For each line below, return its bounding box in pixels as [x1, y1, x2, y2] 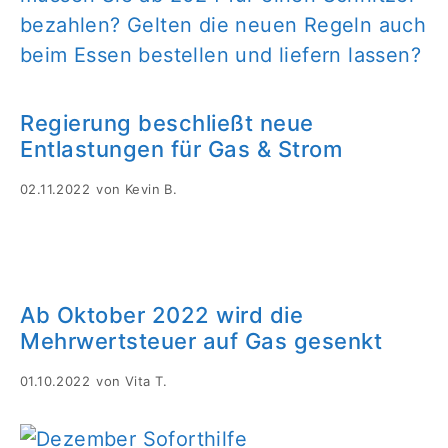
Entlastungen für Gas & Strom [20, 136, 342, 162]
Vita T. [125, 373, 168, 389]
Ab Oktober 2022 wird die [20, 302, 303, 328]
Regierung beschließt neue [20, 110, 314, 136]
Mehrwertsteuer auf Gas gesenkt [20, 328, 382, 354]
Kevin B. [125, 181, 178, 197]
